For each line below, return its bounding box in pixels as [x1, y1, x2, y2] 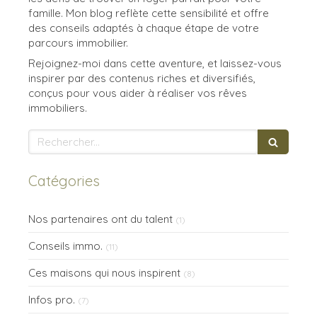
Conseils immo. [28, 238, 103, 253]
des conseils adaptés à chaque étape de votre [28, 21, 259, 35]
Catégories [28, 171, 100, 190]
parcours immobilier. [28, 35, 128, 50]
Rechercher [28, 129, 89, 143]
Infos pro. [28, 292, 75, 306]
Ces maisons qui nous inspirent [28, 265, 180, 279]
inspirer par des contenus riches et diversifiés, [28, 71, 255, 85]
